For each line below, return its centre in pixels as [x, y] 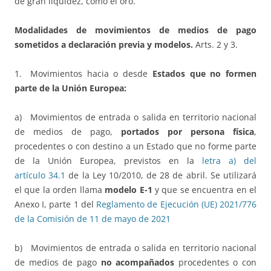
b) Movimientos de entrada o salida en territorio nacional [135, 248]
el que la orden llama [60, 190]
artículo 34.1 [40, 175]
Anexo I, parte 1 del [56, 204]
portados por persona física [188, 132]
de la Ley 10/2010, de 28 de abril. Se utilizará [161, 175]
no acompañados [138, 263]
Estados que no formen [204, 74]
